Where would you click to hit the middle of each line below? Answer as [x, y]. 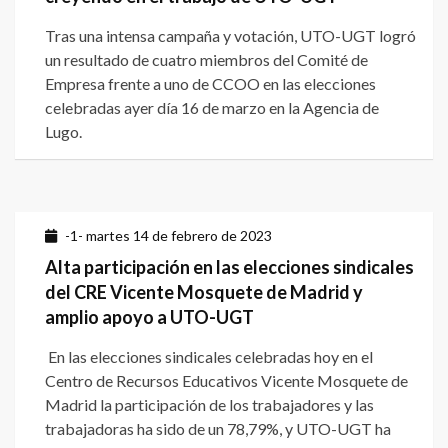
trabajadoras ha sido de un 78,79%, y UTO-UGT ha [218, 429]
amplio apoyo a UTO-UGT [149, 317]
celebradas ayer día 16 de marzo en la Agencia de [212, 108]
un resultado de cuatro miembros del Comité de [206, 60]
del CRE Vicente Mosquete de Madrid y [204, 292]
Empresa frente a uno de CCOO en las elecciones [210, 84]
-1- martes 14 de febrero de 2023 [168, 236]
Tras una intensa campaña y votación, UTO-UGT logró [230, 36]
